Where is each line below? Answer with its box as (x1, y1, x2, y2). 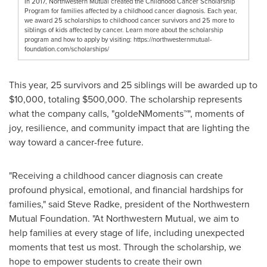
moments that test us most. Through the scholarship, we (9, 240, 241, 254)
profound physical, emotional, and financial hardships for (9, 183, 243, 197)
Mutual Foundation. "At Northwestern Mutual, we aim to (9, 212, 239, 226)
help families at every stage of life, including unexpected (9, 226, 244, 240)
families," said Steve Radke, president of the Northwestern (9, 197, 250, 212)
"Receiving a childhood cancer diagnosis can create (9, 169, 223, 183)
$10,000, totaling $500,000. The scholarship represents (9, 92, 242, 107)
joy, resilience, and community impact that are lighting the (9, 121, 250, 135)
